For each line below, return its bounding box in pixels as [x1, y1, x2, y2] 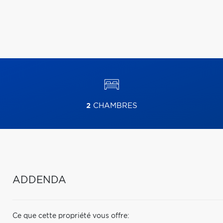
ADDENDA [12, 175, 66, 185]
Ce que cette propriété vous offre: [12, 213, 129, 220]
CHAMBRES [90, 102, 137, 110]
